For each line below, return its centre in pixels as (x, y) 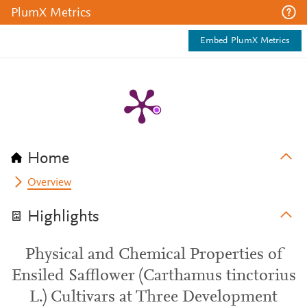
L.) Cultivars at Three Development (153, 297)
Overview (50, 183)
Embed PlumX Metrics (245, 41)
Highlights (63, 217)
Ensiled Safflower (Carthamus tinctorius (153, 276)
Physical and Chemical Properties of (153, 255)
